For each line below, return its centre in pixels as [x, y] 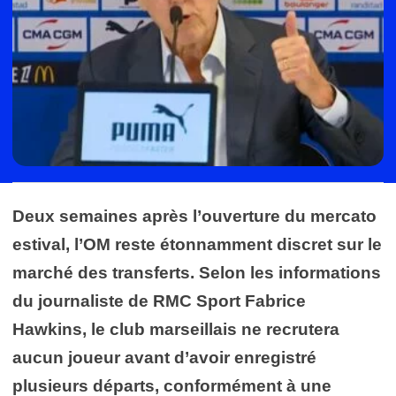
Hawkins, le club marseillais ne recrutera [176, 329]
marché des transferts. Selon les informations [197, 272]
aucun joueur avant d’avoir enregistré [164, 357]
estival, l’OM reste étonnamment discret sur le [197, 244]
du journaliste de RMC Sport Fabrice [159, 301]
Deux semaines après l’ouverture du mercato [194, 216]
